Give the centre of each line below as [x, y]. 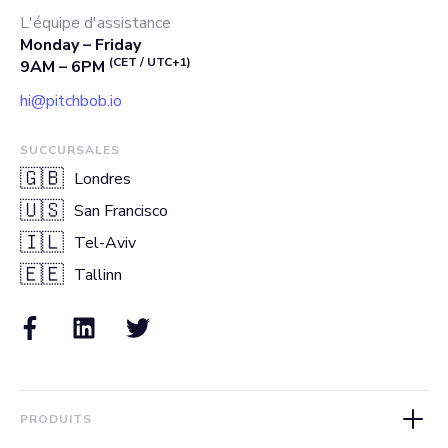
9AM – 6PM [64, 67]
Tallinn [98, 275]
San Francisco [121, 211]
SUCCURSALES [70, 150]
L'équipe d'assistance [95, 23]
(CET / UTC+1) [150, 62]
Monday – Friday [80, 45]
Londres [102, 179]
